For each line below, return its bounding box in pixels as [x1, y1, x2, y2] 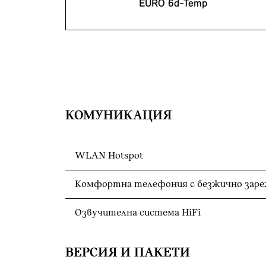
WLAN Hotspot [75, 150, 143, 161]
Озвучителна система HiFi [75, 207, 201, 218]
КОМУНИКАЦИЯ [65, 108, 172, 123]
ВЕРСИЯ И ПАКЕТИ [65, 245, 190, 260]
